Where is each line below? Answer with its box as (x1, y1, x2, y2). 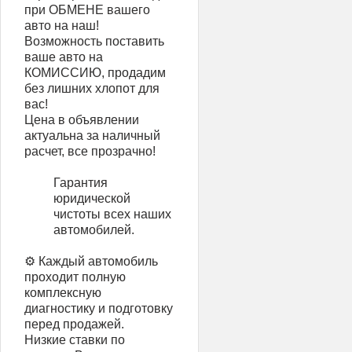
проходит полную (24, 270, 126, 284)
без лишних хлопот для (24, 82, 159, 95)
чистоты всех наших (53, 207, 171, 221)
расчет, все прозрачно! (24, 145, 156, 158)
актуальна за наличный (24, 129, 160, 142)
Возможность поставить (24, 35, 164, 48)
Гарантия (53, 176, 108, 189)
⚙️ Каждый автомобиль (24, 255, 158, 268)
